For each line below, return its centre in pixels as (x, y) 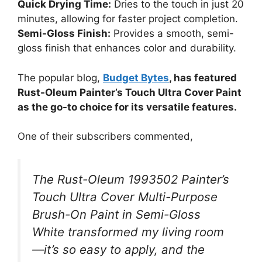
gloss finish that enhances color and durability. (127, 48)
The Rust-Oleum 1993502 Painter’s (131, 179)
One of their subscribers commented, (105, 137)
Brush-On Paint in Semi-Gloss (116, 214)
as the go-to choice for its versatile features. (127, 107)
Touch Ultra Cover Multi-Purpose (125, 196)
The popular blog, (60, 77)
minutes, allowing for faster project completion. (128, 19)
